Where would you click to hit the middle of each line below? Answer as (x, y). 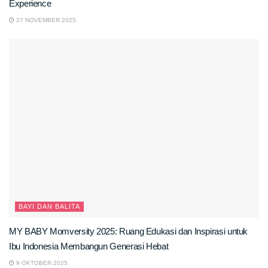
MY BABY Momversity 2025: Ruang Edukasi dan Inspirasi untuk (129, 232)
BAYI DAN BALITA (49, 207)
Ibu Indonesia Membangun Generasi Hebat (89, 246)
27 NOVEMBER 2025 (45, 20)
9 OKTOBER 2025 (41, 263)
